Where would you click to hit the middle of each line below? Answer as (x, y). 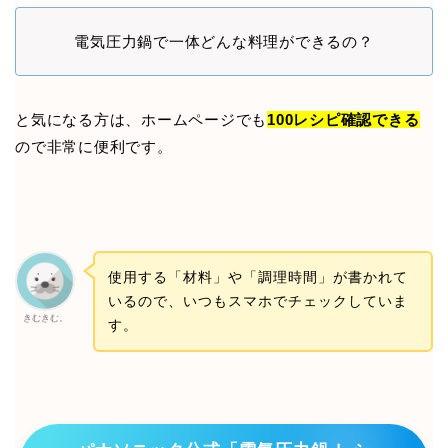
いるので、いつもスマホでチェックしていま (257, 301)
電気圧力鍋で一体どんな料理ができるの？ (224, 41)
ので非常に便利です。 (94, 146)
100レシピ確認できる (343, 119)
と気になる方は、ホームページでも (141, 119)
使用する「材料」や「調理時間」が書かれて (257, 277)
